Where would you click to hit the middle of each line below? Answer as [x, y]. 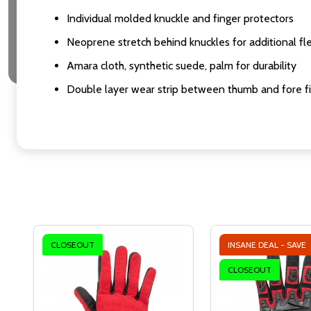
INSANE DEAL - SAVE [268, 245]
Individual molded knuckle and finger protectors [180, 19]
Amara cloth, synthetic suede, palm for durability [182, 66]
